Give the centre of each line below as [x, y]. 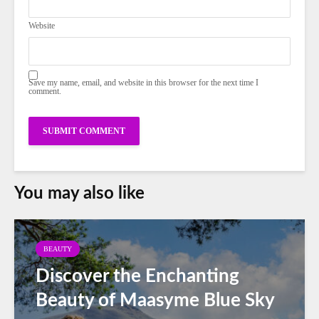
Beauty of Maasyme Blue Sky [155, 300]
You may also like [79, 193]
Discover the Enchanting [137, 276]
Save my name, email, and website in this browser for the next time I [143, 82]
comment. [45, 91]
